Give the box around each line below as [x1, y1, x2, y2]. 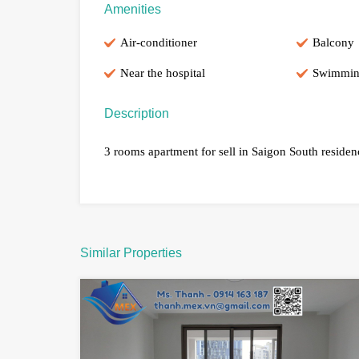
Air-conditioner [120, 36, 197, 50]
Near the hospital [120, 67, 205, 80]
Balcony [312, 36, 354, 50]
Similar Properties [80, 246, 182, 260]
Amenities [104, 2, 161, 17]
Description [104, 107, 169, 121]
